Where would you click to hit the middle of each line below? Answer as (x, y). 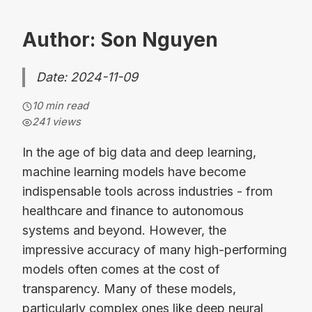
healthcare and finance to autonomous (133, 211)
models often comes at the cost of (121, 269)
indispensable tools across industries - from (148, 191)
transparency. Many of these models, (129, 289)
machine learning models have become (134, 172)
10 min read (60, 106)
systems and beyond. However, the (124, 230)
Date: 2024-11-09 (87, 77)
